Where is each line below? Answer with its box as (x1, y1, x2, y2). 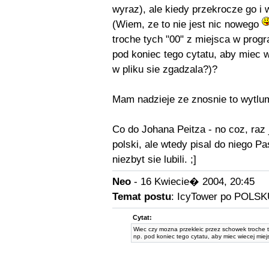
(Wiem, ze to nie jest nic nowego (112, 19, 262, 30)
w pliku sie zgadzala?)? (112, 64, 217, 75)
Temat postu (112, 191, 171, 202)
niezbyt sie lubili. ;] (112, 154, 196, 165)
